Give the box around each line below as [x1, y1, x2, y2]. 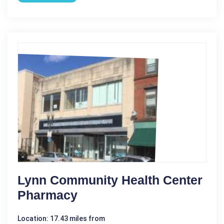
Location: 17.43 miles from [17, 214, 105, 222]
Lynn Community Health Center [17, 172, 202, 187]
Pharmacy [17, 187, 77, 202]
